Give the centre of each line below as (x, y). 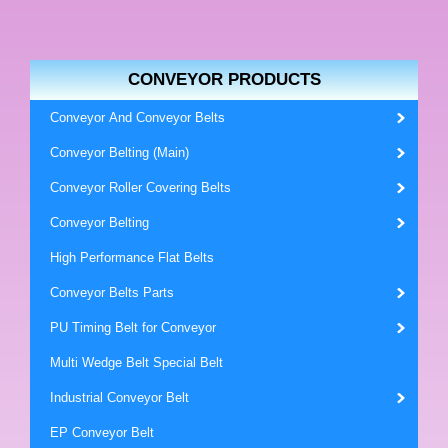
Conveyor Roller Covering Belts (142, 187)
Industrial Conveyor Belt (119, 397)
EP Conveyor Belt (102, 432)
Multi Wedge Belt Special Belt (136, 362)
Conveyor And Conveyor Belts (137, 117)
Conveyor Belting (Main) (119, 152)
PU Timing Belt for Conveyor (133, 327)
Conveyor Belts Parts (112, 292)
